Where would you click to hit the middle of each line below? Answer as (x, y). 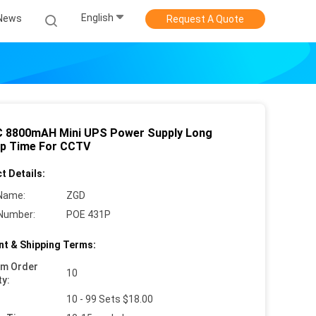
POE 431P (89, 214)
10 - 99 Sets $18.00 (110, 299)
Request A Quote (205, 19)
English (97, 18)
